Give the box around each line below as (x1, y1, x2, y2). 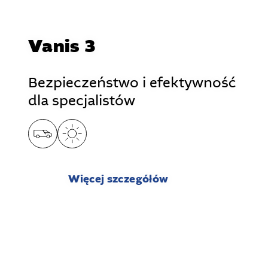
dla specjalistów (28, 92, 135, 111)
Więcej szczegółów (68, 172, 169, 187)
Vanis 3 (28, 34, 96, 60)
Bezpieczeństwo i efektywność (28, 74, 236, 93)
